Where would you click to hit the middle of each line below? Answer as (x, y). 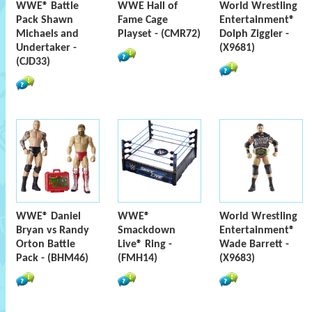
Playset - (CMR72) (159, 34)
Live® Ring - (145, 244)
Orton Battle (46, 244)
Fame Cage (143, 20)
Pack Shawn (45, 20)
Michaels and (47, 34)
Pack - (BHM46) (52, 258)
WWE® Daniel (48, 217)
